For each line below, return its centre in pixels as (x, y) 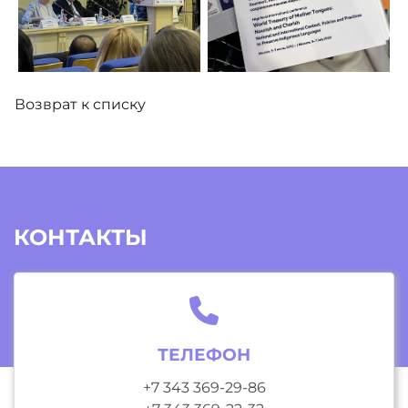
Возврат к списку (80, 104)
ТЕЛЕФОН (204, 354)
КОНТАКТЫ (81, 237)
